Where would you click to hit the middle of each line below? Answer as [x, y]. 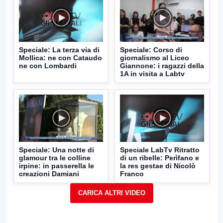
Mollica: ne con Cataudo [60, 57]
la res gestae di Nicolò [158, 166]
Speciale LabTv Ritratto [160, 150]
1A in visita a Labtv [152, 73]
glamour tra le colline [55, 158]
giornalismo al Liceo [155, 57]
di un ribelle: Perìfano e [160, 158]
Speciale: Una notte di [56, 150]
